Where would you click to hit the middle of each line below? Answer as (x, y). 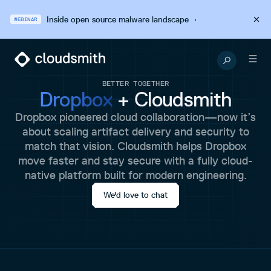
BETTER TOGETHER (135, 83)
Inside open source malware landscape (117, 19)
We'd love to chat (135, 195)
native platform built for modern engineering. (135, 175)
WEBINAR (25, 19)
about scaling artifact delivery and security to (135, 132)
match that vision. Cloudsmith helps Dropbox (135, 146)
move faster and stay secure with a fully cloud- (135, 161)
